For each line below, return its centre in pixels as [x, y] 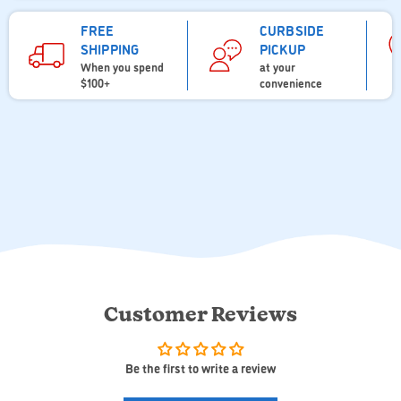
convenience [291, 83]
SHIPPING [110, 49]
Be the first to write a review [200, 368]
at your [277, 67]
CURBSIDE [292, 30]
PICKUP [282, 49]
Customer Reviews [200, 316]
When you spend [122, 67]
